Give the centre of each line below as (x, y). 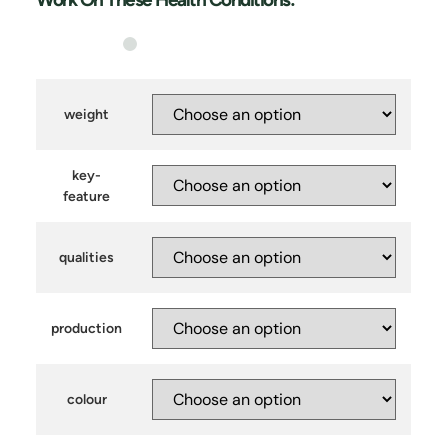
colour (86, 400)
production (87, 329)
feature (87, 197)
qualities (87, 258)
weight (87, 115)
